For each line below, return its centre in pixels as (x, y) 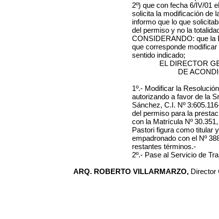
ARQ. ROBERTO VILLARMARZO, (132, 171)
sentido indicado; (159, 55)
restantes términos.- (164, 146)
